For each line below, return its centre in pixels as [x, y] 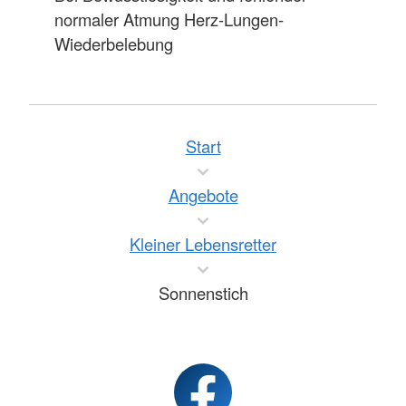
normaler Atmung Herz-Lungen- [169, 19]
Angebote [203, 195]
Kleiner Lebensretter [203, 244]
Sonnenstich [203, 293]
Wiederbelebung [113, 43]
